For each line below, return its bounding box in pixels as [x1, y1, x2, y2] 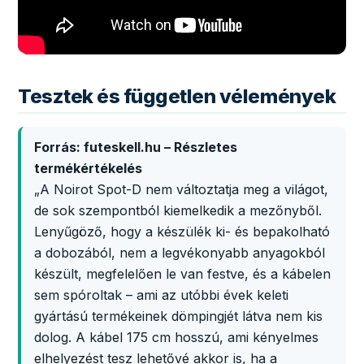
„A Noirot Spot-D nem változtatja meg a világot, [34, 181, 328, 197]
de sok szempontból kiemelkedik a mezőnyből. [34, 202, 322, 219]
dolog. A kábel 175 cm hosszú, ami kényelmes [34, 329, 318, 345]
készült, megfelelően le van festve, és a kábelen [34, 266, 331, 282]
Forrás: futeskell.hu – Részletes [34, 139, 237, 155]
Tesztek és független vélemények [18, 84, 336, 109]
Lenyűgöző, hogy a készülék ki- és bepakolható [34, 223, 330, 240]
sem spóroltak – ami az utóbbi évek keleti [34, 287, 288, 303]
